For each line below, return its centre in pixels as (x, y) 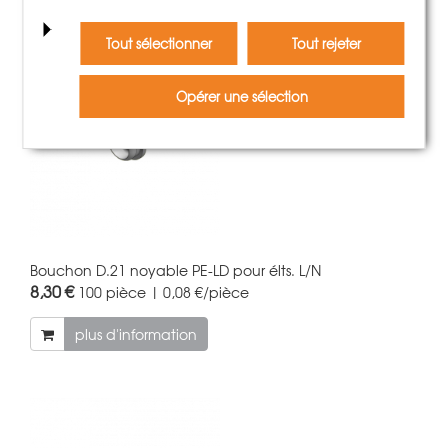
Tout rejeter (326, 43)
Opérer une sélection (242, 96)
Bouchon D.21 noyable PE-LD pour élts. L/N (175, 269)
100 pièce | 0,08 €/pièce (163, 291)
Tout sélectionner (159, 43)
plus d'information (136, 333)
